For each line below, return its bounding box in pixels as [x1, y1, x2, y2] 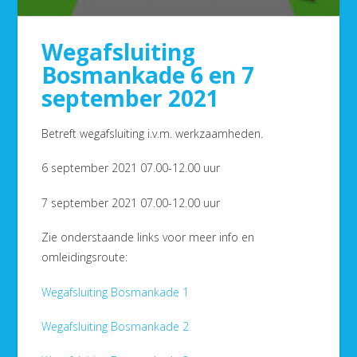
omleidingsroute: [41, 249, 128, 265]
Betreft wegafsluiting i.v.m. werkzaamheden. [41, 126, 264, 142]
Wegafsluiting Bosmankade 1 [41, 284, 190, 300]
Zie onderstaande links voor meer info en [41, 229, 255, 245]
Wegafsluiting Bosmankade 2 [41, 318, 190, 334]
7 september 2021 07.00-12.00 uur [41, 194, 221, 210]
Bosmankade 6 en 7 [41, 59, 255, 90]
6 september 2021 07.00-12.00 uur [41, 160, 221, 176]
